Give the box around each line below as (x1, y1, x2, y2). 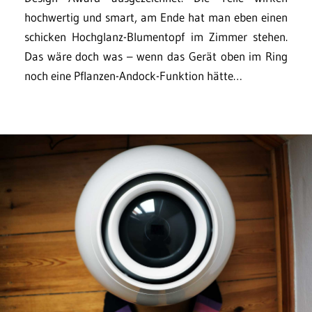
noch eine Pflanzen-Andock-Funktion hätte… (24, 68, 242, 83)
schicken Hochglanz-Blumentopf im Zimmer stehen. (24, 29, 288, 44)
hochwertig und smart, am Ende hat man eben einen (24, 10, 288, 24)
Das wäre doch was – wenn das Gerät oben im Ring (24, 49, 288, 63)
